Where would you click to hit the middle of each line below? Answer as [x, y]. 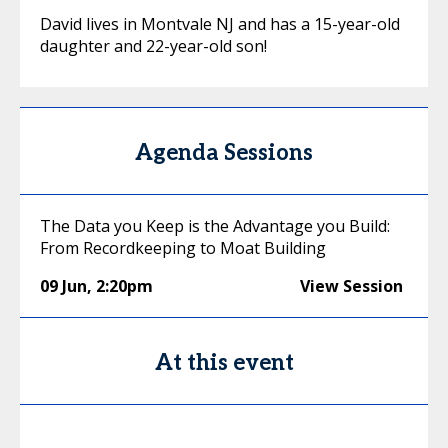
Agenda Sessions [224, 152]
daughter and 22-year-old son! [153, 45]
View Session [351, 285]
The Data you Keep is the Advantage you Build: [215, 225]
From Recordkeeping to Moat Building [183, 247]
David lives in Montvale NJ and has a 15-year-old [220, 23]
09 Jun [63, 285]
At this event [224, 362]
